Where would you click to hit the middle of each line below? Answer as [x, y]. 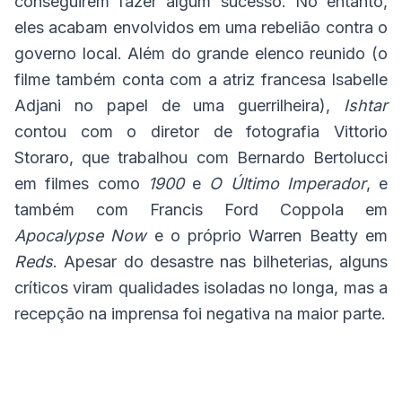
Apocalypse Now [81, 236]
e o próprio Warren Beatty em [267, 236]
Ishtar [366, 106]
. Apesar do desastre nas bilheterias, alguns [220, 262]
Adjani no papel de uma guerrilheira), [179, 106]
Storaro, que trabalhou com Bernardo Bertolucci [201, 158]
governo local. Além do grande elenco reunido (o [201, 54]
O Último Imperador [288, 184]
